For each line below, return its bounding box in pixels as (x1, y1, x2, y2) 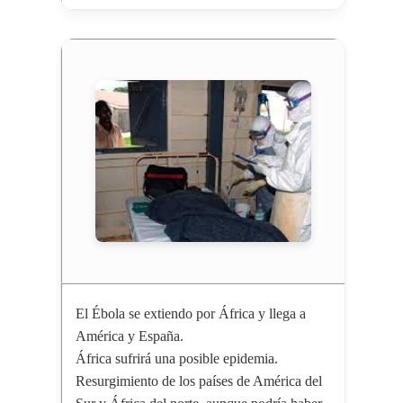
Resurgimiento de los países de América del (75, 373, 322, 390)
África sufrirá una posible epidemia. (75, 351, 278, 367)
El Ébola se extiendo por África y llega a (75, 306, 306, 322)
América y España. (75, 328, 184, 345)
